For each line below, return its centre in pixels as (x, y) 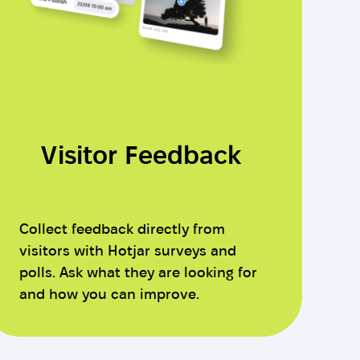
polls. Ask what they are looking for (138, 272)
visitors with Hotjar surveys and (127, 251)
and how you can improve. (109, 294)
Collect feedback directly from (122, 229)
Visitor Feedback (141, 155)
